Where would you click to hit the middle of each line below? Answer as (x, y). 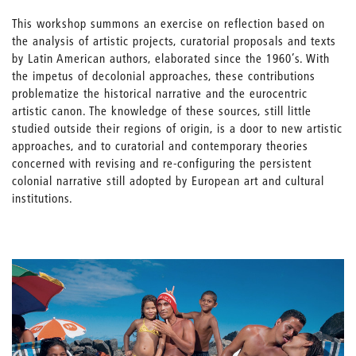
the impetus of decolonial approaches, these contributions (164, 75)
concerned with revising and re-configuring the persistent (162, 163)
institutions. (43, 198)
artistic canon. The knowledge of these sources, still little (162, 110)
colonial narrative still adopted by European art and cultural (168, 180)
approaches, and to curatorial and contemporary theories (160, 145)
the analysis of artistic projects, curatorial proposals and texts (174, 41)
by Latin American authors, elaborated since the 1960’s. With (171, 58)
